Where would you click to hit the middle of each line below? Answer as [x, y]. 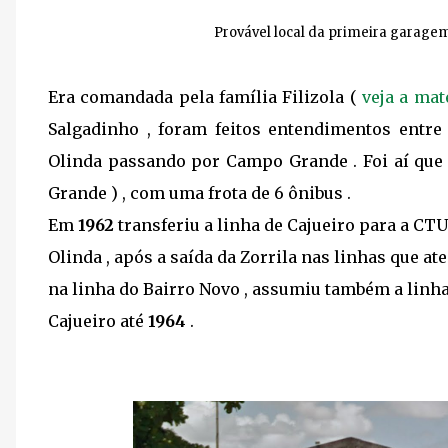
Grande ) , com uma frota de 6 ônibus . [201, 193]
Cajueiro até [98, 321]
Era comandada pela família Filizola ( [205, 97]
